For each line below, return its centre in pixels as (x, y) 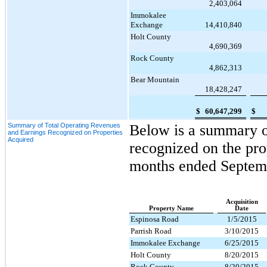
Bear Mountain (155, 79)
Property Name (171, 208)
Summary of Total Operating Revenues (64, 125)
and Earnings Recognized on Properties (65, 132)
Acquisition (242, 201)
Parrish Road (151, 231)
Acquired (21, 139)
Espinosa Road (155, 219)
